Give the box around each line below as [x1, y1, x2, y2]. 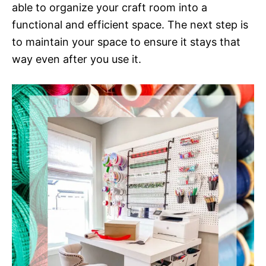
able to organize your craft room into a [12, 1, 207, 14]
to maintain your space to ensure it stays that [12, 36, 240, 49]
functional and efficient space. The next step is [12, 18, 248, 31]
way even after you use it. [12, 53, 141, 66]
